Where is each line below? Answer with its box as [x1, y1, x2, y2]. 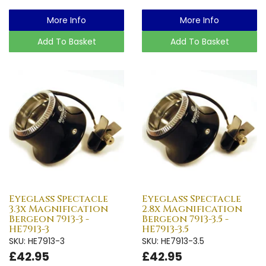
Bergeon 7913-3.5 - [142, 212, 229, 226]
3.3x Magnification [9, 202, 108, 216]
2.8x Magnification [142, 202, 242, 216]
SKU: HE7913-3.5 [142, 235, 204, 247]
